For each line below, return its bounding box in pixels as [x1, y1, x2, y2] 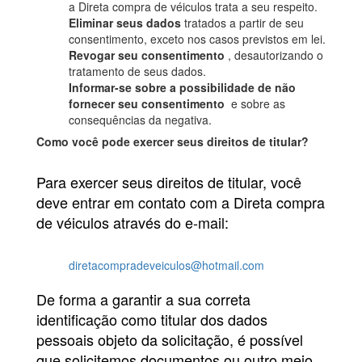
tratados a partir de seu [184, 15, 304, 32]
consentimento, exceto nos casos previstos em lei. [69, 31, 326, 48]
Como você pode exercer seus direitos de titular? [36, 133, 309, 150]
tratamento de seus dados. [69, 63, 206, 80]
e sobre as [228, 95, 285, 112]
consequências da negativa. [69, 112, 212, 128]
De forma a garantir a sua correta [36, 288, 250, 310]
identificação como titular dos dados [36, 309, 267, 330]
